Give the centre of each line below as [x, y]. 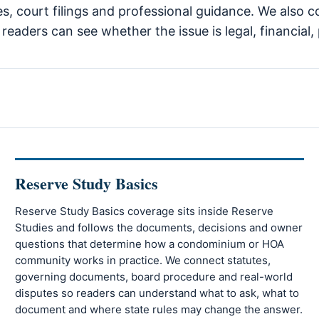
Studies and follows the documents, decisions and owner [159, 228]
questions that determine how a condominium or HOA [150, 244]
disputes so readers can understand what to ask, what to [157, 293]
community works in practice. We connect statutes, [143, 261]
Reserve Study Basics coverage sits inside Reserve [145, 211]
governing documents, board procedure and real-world [154, 277]
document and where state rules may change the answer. [159, 310]
